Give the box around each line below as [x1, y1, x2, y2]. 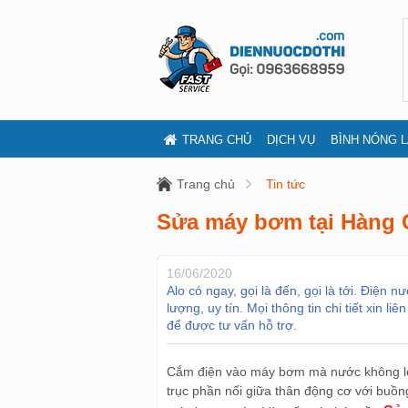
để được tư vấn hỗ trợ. [167, 318, 297, 332]
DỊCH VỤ [267, 133, 315, 147]
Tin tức [266, 177, 305, 191]
